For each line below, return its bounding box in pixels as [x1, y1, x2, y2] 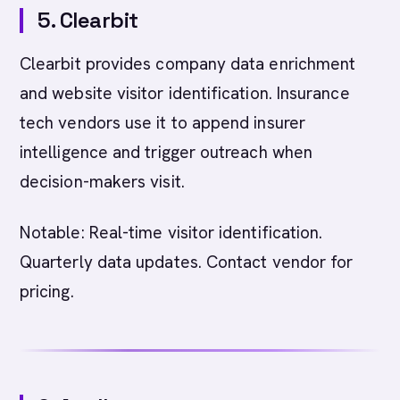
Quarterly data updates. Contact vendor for [20, 251, 354, 273]
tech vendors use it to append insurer [20, 112, 305, 134]
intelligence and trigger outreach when [20, 141, 313, 163]
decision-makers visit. [20, 171, 185, 193]
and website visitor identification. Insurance [20, 82, 350, 104]
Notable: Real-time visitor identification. [20, 221, 323, 244]
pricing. [20, 280, 74, 303]
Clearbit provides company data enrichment [20, 53, 356, 75]
